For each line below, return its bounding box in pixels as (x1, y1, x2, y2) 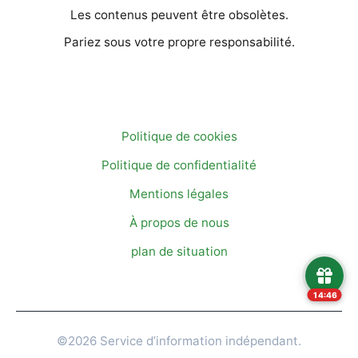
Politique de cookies (121, 128, 237, 144)
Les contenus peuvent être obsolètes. (70, 6, 288, 22)
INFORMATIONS (131, 99, 227, 113)
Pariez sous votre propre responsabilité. (63, 34, 295, 50)
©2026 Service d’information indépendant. (57, 332, 301, 348)
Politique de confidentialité (101, 157, 257, 173)
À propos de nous (129, 214, 229, 230)
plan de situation (130, 243, 228, 259)
